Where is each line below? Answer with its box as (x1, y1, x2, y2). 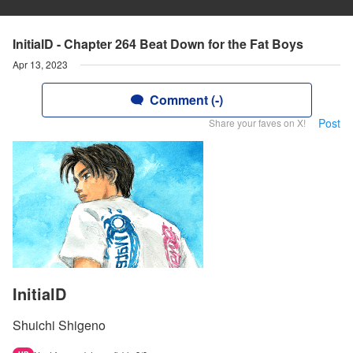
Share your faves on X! (209, 116, 306, 129)
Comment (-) (149, 91, 223, 109)
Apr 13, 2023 (13, 58, 68, 71)
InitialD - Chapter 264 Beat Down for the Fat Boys (13, 35, 303, 53)
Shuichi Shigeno (13, 316, 106, 335)
